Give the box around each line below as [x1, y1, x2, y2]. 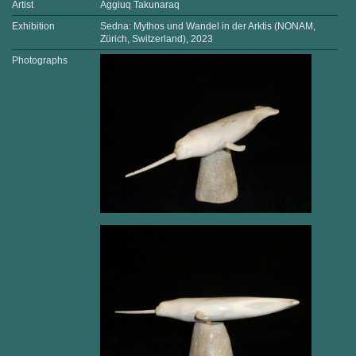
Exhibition [12, 21, 55, 33]
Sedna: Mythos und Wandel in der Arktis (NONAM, [99, 21, 315, 33]
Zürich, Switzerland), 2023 [99, 33, 213, 45]
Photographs [12, 55, 68, 67]
